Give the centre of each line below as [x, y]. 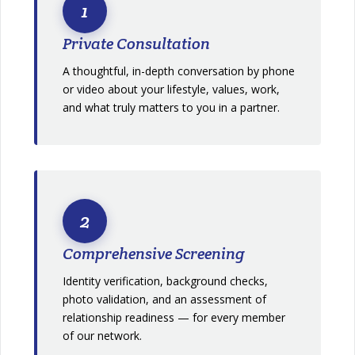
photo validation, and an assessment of [165, 299]
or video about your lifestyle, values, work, [172, 89]
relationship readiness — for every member [174, 317]
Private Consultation [137, 43]
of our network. [103, 335]
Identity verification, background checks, [166, 281]
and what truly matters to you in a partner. [172, 107]
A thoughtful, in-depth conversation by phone [179, 71]
